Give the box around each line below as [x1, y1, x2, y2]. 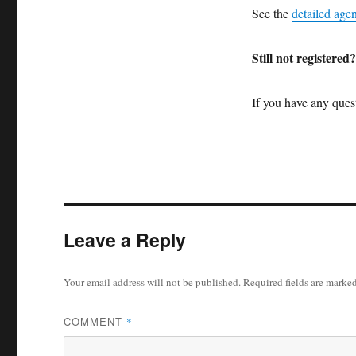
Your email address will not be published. [64, 274, 242, 289]
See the [251, 4, 292, 21]
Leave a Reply [64, 226, 187, 253]
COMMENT [64, 313, 127, 329]
